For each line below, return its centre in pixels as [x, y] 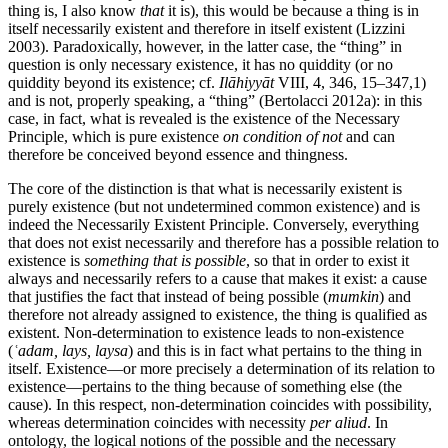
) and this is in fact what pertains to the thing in [275, 350]
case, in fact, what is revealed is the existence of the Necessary [204, 118]
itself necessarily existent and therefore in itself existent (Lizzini [206, 28]
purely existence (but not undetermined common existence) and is [214, 206]
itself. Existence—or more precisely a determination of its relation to [221, 368]
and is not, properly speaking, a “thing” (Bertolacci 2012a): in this [215, 100]
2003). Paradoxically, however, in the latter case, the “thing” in [205, 46]
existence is [46, 260]
